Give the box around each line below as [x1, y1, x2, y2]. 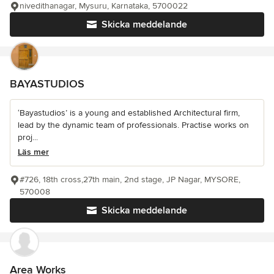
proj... [18, 132, 38, 143]
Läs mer [18, 147, 49, 158]
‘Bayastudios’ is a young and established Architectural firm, [18, 108, 240, 119]
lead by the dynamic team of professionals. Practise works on [18, 120, 249, 131]
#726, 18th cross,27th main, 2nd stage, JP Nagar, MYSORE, [20, 174, 240, 185]
